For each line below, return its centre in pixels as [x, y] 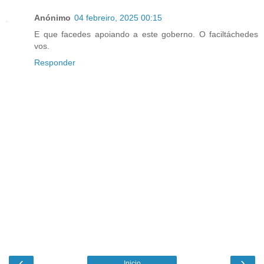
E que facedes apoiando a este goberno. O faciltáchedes [146, 34]
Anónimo [52, 18]
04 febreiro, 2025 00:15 [118, 18]
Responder [55, 63]
